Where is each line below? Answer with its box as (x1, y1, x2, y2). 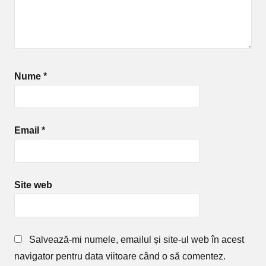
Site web (14, 179, 52, 190)
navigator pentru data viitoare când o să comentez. (14, 251, 226, 261)
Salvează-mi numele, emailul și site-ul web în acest (29, 234, 244, 245)
